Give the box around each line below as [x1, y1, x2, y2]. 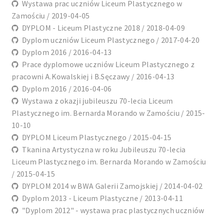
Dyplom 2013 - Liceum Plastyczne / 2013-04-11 [18, 193, 183, 203]
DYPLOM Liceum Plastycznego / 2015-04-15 [18, 132, 172, 143]
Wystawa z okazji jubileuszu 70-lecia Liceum [18, 96, 173, 106]
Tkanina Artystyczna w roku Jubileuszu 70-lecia [18, 145, 186, 155]
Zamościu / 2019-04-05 [12, 11, 90, 21]
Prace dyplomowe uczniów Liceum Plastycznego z [18, 59, 195, 70]
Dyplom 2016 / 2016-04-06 [18, 84, 112, 94]
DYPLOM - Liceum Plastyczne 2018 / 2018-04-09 [18, 23, 185, 33]
